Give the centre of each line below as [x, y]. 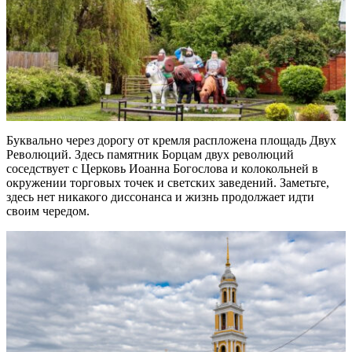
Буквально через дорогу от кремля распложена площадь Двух [171, 141]
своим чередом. [48, 211]
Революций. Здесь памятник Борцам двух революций [150, 155]
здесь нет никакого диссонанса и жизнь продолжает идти [160, 197]
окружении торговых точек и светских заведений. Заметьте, [168, 183]
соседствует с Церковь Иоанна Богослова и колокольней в [162, 169]
